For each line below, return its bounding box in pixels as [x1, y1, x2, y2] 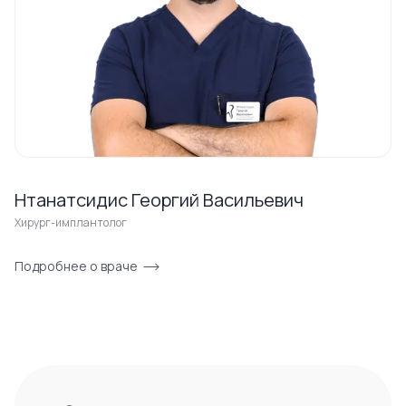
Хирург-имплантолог [14, 215, 127, 230]
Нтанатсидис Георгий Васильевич [14, 188, 304, 212]
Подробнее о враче [14, 257, 138, 275]
